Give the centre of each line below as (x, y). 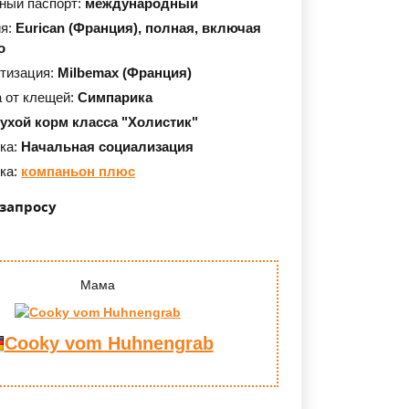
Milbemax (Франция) (125, 73)
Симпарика (115, 97)
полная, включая (203, 28)
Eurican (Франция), (80, 28)
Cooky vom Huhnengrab (109, 343)
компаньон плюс (78, 171)
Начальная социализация (107, 147)
